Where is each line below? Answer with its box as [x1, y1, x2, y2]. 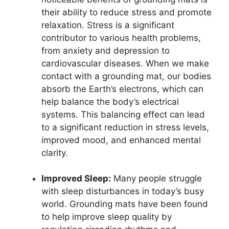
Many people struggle [111, 173, 202, 184]
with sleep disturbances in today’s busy [41, 186, 204, 197]
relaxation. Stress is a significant [41, 19, 174, 30]
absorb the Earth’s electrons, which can [41, 83, 203, 94]
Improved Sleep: [41, 173, 111, 184]
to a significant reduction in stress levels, [41, 122, 209, 132]
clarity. [41, 147, 68, 158]
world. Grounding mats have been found [41, 199, 208, 210]
